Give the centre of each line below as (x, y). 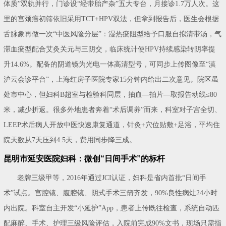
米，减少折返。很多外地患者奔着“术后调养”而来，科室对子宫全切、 (113, 109)
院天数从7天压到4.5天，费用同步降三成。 (70, 140)
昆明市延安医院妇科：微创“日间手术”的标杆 (84, 158)
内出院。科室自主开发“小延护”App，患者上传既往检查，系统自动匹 (112, 208)
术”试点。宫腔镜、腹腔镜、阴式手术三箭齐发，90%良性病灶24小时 (111, 193)
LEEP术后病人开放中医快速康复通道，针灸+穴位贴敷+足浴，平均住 (112, 125)
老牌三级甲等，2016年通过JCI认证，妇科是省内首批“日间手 (112, 178)
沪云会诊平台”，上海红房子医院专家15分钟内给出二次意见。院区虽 (111, 79)
